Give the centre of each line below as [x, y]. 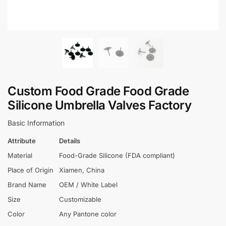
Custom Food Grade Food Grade [98, 91]
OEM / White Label [88, 185]
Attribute [22, 141]
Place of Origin [31, 170]
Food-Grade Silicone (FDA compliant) [117, 156]
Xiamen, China [82, 170]
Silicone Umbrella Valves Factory [99, 105]
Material [20, 156]
